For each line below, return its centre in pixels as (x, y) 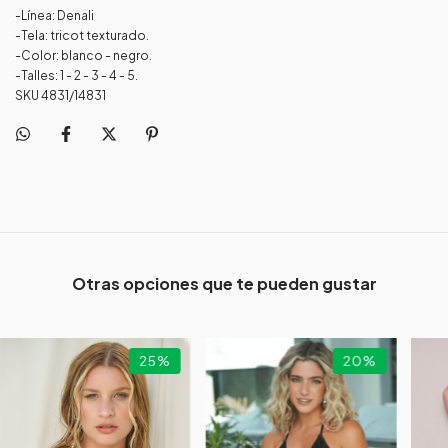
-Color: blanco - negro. (83, 56)
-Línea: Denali (54, 16)
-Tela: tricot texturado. (82, 36)
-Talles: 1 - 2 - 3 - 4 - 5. (76, 76)
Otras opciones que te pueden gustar (224, 284)
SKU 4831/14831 (60, 96)
